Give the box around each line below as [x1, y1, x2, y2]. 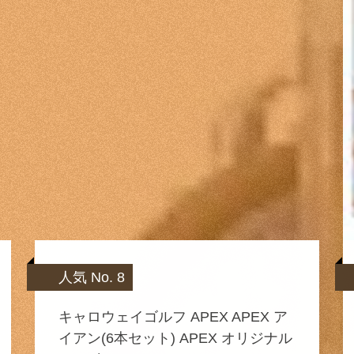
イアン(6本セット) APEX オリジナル [58, 330, 292, 346]
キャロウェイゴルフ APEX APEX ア [58, 309, 288, 325]
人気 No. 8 [58, 269, 125, 285]
